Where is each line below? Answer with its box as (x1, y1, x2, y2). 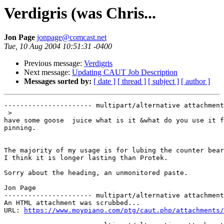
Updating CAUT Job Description (72, 68, 177, 77)
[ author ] (181, 77, 210, 86)
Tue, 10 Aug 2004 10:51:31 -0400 (4, 42, 112, 51)
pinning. (4, 124, 36, 132)
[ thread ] (117, 77, 146, 86)
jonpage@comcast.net (37, 33, 106, 42)
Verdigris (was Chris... (4, 4, 156, 22)
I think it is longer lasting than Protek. (4, 154, 168, 162)
